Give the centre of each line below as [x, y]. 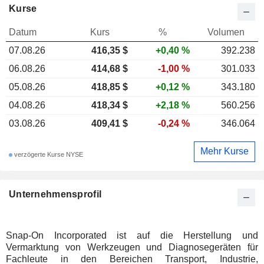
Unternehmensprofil [55, 194]
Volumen [226, 32]
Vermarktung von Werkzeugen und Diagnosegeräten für [132, 247]
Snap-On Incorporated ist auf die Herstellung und [132, 235]
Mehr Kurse [225, 151]
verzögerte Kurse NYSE [48, 155]
